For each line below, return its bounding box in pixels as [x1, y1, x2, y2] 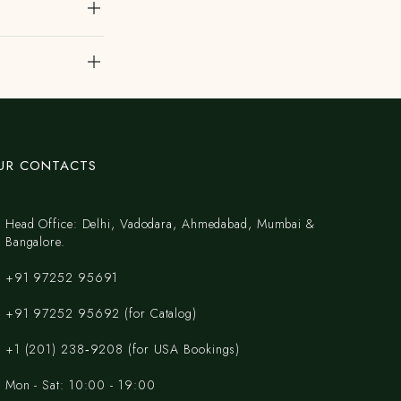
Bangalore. [4, 233, 65, 251]
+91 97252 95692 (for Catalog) [4, 304, 197, 322]
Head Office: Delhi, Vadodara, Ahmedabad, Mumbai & [4, 215, 315, 233]
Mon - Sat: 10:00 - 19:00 [4, 376, 156, 394]
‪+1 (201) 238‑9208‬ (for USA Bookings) [4, 340, 241, 358]
